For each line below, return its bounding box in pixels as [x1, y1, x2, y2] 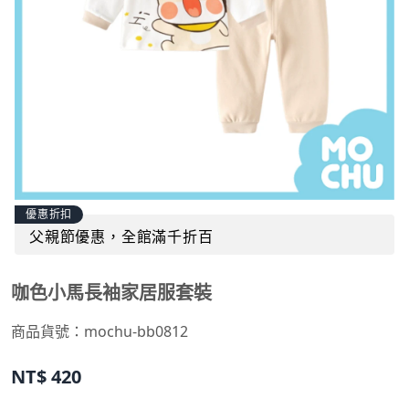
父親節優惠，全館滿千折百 [29, 225, 214, 246]
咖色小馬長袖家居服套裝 [11, 280, 213, 306]
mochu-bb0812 [84, 321, 189, 342]
